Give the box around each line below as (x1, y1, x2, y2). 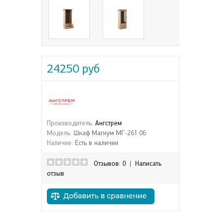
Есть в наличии (73, 139, 118, 147)
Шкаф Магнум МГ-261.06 (72, 129, 146, 137)
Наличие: (47, 139, 73, 147)
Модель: (47, 129, 72, 137)
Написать (135, 160, 161, 167)
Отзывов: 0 (94, 160, 126, 167)
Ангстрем (95, 119, 122, 127)
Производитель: (47, 119, 93, 127)
